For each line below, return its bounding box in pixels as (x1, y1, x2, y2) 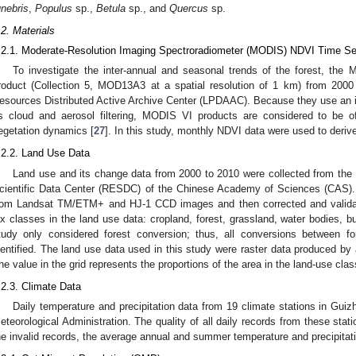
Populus (35, 2, 72, 14)
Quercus (169, 2, 208, 14)
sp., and (126, 2, 169, 14)
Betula (96, 2, 126, 14)
